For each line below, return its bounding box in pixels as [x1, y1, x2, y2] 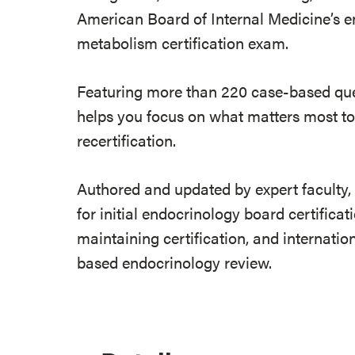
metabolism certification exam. [77, 31, 289, 54]
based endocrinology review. [77, 250, 277, 273]
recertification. [77, 128, 177, 151]
